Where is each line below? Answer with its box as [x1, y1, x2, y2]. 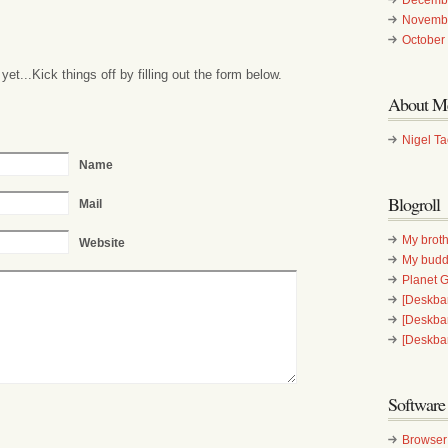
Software [388, 391, 445, 416]
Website [78, 236, 125, 251]
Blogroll [388, 191, 440, 216]
